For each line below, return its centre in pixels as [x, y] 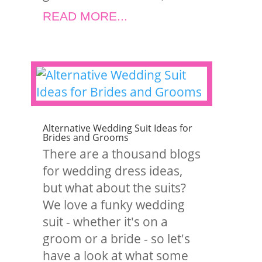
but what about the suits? [115, 188]
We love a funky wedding [114, 205]
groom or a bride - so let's [117, 239]
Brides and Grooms [86, 137]
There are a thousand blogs [122, 154]
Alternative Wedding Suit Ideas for [118, 128]
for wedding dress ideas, [113, 171]
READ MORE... [85, 16]
